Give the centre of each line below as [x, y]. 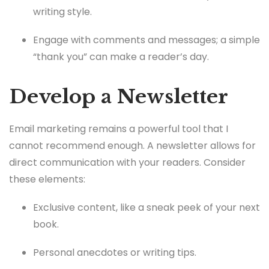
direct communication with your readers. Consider [127, 163]
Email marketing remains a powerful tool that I [119, 129]
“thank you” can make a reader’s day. [121, 56]
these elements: [47, 180]
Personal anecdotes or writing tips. [115, 253]
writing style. [62, 11]
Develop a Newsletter [119, 96]
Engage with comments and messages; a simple [147, 40]
